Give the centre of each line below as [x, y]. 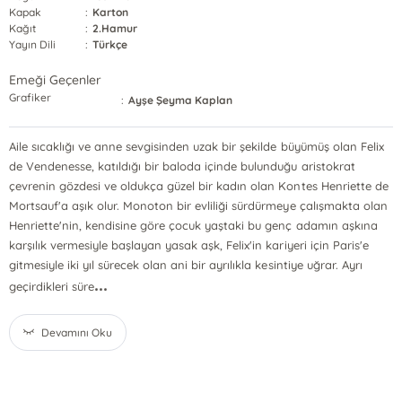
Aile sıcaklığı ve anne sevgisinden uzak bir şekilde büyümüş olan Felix [196, 146]
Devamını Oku [77, 332]
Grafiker [30, 97]
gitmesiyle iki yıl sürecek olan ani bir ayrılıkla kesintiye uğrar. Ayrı [185, 265]
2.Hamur [115, 28]
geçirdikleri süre [52, 286]
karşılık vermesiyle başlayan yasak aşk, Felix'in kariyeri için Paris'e [188, 245]
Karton [111, 12]
